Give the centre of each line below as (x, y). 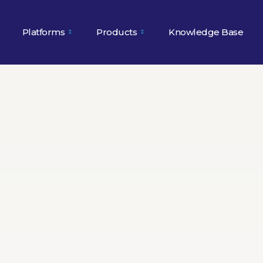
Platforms (43, 32)
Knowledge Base (206, 32)
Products (117, 32)
